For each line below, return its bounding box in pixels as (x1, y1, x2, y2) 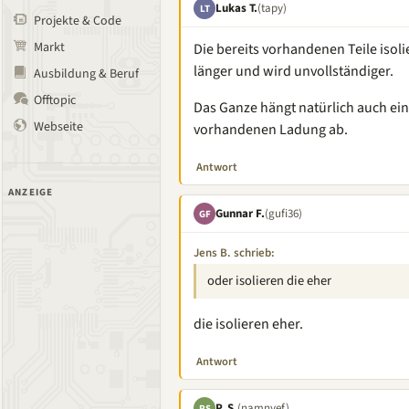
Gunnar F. (215, 204, 265, 222)
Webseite (34, 118, 83, 136)
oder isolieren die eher (207, 271, 331, 290)
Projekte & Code (34, 12, 121, 30)
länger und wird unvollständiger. (194, 61, 393, 81)
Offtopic (34, 91, 76, 110)
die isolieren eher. (194, 314, 303, 334)
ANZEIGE (8, 185, 54, 199)
